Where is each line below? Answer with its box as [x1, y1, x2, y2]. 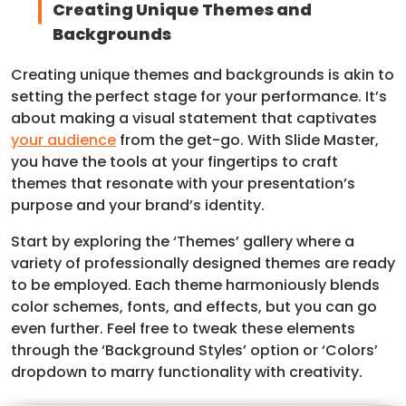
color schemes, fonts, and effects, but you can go [11, 296, 377, 318]
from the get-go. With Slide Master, [116, 130, 379, 151]
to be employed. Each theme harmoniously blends [11, 275, 380, 296]
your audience [11, 130, 116, 151]
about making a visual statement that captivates [11, 108, 377, 130]
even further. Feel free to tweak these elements [11, 318, 355, 340]
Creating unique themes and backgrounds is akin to [11, 64, 394, 86]
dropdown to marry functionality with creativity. [11, 362, 362, 383]
